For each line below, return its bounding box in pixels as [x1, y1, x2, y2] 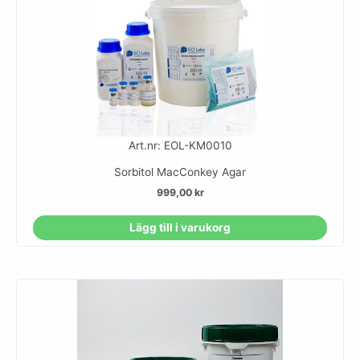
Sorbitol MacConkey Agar [114, 166, 246, 179]
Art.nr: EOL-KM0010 [128, 139, 232, 153]
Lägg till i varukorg [129, 220, 231, 234]
